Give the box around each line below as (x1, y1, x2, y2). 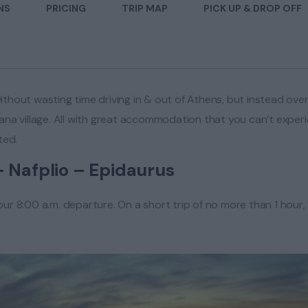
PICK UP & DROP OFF (203, 2, 302, 15)
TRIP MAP (122, 2, 168, 15)
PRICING (46, 2, 86, 15)
